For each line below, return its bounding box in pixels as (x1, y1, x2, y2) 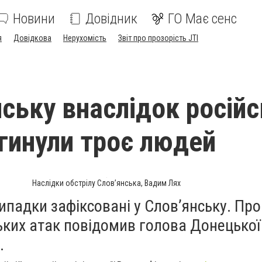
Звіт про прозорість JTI (118, 33, 198, 43)
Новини (13, 11, 55, 27)
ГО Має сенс (168, 11, 237, 27)
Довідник (85, 11, 137, 27)
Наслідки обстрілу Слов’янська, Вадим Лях (32, 178, 181, 188)
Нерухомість (63, 33, 106, 43)
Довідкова (13, 33, 51, 43)
